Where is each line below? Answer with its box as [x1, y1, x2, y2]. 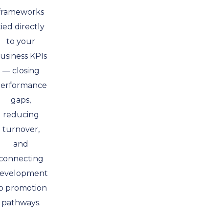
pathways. [1, 198, 41, 207]
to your [6, 37, 35, 46]
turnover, [2, 125, 40, 134]
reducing [2, 110, 39, 119]
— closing [2, 66, 40, 75]
